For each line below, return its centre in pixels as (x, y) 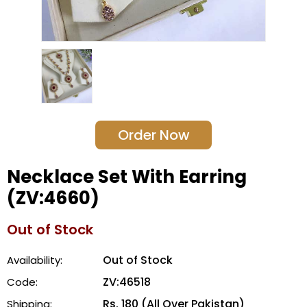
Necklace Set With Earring (127, 177)
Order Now (153, 135)
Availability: (35, 260)
